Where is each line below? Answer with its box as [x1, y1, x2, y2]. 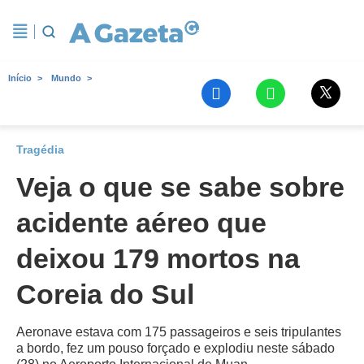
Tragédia [16, 143, 64, 156]
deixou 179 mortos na [16, 243, 300, 274]
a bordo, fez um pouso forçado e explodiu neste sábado [16, 341, 335, 355]
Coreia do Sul [16, 279, 194, 310]
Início [8, 73, 32, 83]
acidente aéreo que [16, 207, 266, 238]
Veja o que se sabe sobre [16, 171, 344, 202]
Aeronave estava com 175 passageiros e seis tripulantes [16, 325, 341, 339]
